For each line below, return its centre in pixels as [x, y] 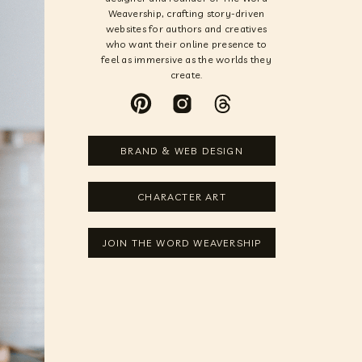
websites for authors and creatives [186, 29]
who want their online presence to [186, 44]
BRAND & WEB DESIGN [182, 150]
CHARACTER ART [182, 196]
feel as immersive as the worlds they [186, 59]
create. [186, 75]
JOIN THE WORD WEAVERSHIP [182, 242]
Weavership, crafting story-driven [186, 13]
